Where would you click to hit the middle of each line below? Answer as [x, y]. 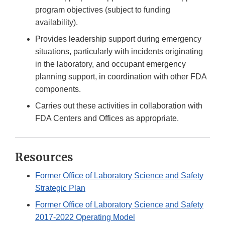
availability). [59, 23]
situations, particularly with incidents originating [119, 52]
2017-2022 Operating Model [85, 217]
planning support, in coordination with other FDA [121, 77]
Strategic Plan [60, 188]
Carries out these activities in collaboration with [119, 106]
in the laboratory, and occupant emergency [110, 64]
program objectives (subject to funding [103, 10]
